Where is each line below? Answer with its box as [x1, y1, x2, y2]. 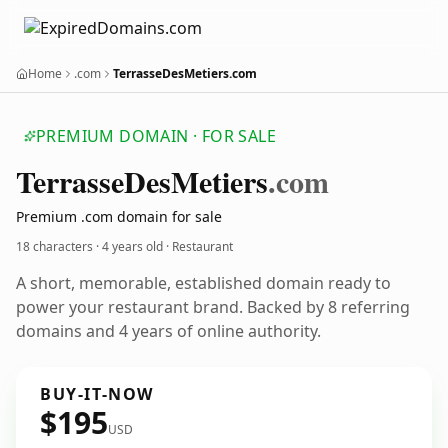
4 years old [102, 238, 163, 255]
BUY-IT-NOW [40, 383, 154, 405]
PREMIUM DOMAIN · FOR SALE [36, 125, 276, 147]
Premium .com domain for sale [16, 207, 222, 226]
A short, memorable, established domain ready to [16, 272, 391, 294]
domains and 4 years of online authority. [16, 320, 321, 342]
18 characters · [16, 238, 102, 255]
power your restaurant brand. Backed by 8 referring [16, 296, 410, 318]
